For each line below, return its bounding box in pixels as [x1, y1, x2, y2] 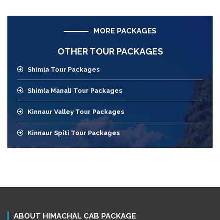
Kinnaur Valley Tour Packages [27, 108, 124, 116]
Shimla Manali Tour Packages [27, 87, 122, 95]
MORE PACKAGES [93, 27, 157, 36]
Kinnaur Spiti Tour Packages [27, 129, 120, 137]
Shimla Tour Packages [27, 66, 100, 74]
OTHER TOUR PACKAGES [57, 46, 163, 57]
